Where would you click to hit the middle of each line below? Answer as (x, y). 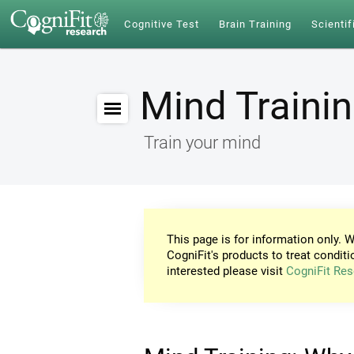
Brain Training (255, 24)
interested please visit (227, 271)
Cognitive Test (162, 24)
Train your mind (202, 142)
